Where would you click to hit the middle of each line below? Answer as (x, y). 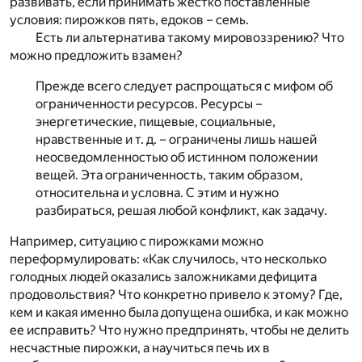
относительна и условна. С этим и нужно (157, 192)
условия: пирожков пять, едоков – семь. (129, 19)
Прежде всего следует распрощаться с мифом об (184, 86)
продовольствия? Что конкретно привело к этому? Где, (176, 294)
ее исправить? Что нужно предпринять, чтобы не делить (179, 330)
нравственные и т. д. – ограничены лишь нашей (176, 139)
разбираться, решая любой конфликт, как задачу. (181, 210)
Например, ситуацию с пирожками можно (137, 241)
